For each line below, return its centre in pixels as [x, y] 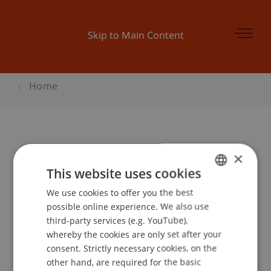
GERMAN [219, 191]
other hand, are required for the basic [124, 262]
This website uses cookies [124, 173]
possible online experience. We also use [128, 206]
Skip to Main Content [135, 37]
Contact [50, 256]
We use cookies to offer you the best [120, 192]
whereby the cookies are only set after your [134, 234]
